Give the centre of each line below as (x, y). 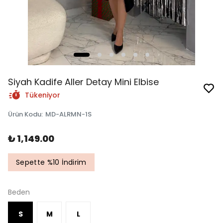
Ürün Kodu (25, 114)
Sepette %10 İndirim (51, 162)
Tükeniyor (43, 95)
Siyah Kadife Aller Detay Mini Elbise (83, 82)
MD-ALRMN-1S (68, 114)
